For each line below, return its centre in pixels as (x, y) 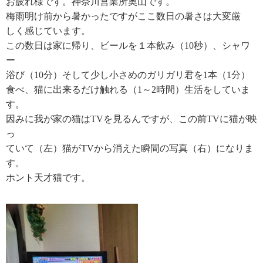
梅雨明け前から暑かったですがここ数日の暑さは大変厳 (123, 16)
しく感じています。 (48, 31)
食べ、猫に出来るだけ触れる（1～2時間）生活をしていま (128, 90)
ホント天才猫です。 (48, 178)
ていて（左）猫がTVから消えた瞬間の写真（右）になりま (130, 149)
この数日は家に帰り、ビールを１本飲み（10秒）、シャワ (128, 46)
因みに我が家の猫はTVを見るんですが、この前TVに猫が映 (131, 119)
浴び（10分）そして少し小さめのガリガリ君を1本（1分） (128, 75)
